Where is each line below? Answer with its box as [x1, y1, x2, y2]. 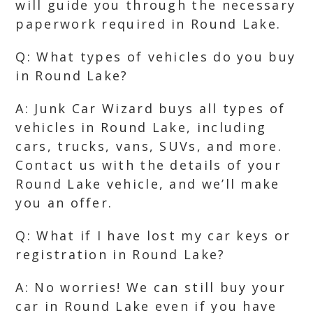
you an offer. [15, 194, 113, 211]
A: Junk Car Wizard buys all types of [15, 100, 286, 117]
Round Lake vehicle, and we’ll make [15, 175, 280, 192]
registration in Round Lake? [15, 246, 226, 263]
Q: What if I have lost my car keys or [15, 227, 291, 244]
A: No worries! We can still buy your [15, 279, 286, 296]
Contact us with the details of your [15, 156, 282, 173]
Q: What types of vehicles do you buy [15, 48, 296, 65]
